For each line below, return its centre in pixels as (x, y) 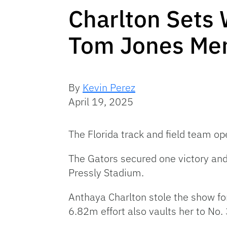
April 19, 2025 (101, 102)
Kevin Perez (109, 87)
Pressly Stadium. (106, 173)
